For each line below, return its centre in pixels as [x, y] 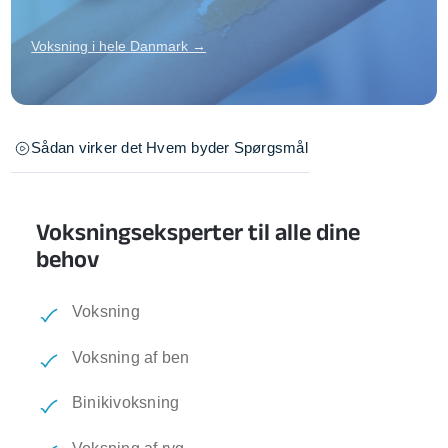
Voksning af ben [130, 357]
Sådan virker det [87, 147]
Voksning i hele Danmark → [119, 46]
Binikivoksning [125, 403]
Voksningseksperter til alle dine [198, 231]
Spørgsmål [270, 147]
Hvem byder [188, 147]
